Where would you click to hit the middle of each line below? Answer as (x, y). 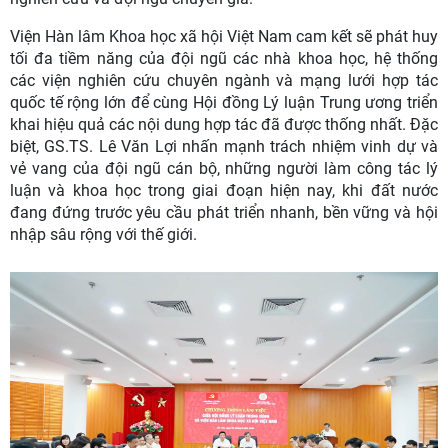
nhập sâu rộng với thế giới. (103, 235)
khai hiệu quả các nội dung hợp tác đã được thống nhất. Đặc (224, 125)
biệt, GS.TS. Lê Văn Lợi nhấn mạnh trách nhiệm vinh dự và (224, 147)
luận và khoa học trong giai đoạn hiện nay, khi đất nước (224, 191)
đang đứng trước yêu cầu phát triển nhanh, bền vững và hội (224, 213)
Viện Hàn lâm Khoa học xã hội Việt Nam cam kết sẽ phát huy (224, 37)
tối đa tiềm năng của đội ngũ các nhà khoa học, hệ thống (224, 59)
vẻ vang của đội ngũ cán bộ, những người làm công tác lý (224, 169)
